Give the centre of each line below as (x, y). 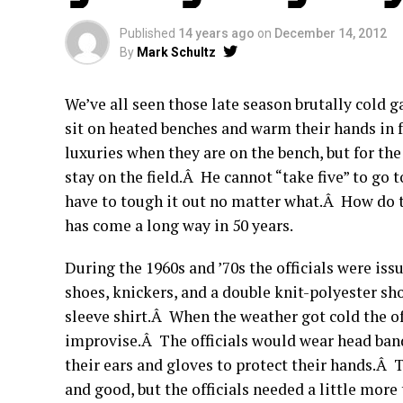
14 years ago (216, 33)
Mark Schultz (176, 52)
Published (148, 33)
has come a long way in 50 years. (179, 225)
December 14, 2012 (331, 33)
